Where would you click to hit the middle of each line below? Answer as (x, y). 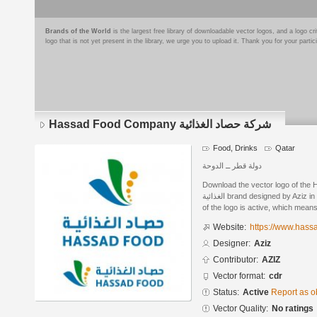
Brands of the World (78, 31)
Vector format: (239, 276)
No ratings (293, 309)
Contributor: (236, 260)
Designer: (232, 244)
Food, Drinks (235, 148)
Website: (230, 227)
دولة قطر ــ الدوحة (232, 166)
